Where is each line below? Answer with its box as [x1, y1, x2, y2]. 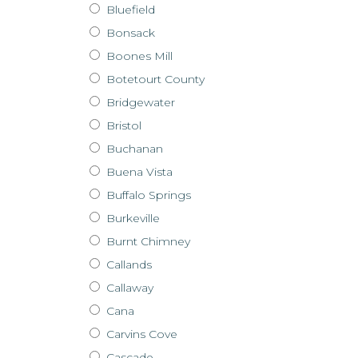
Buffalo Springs [103, 187, 191, 202]
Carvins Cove [103, 326, 177, 341]
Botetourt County [103, 71, 205, 86]
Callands [103, 257, 152, 272]
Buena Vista [103, 164, 173, 179]
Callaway [103, 280, 153, 295]
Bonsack [103, 25, 155, 40]
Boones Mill [103, 48, 173, 63]
